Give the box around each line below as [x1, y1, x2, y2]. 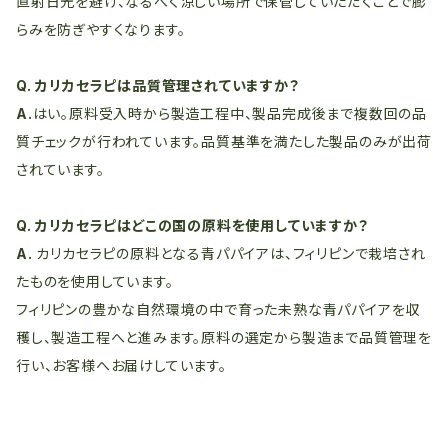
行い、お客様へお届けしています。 [16, 357, 227, 374]
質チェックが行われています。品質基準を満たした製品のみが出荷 [16, 133, 432, 150]
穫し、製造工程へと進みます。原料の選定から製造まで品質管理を [16, 329, 432, 346]
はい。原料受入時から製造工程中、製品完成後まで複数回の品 [32, 105, 428, 122]
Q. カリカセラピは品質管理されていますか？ [16, 77, 300, 94]
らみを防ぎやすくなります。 [16, 21, 186, 38]
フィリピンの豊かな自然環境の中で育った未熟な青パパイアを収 [16, 301, 421, 318]
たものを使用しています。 [16, 273, 174, 290]
